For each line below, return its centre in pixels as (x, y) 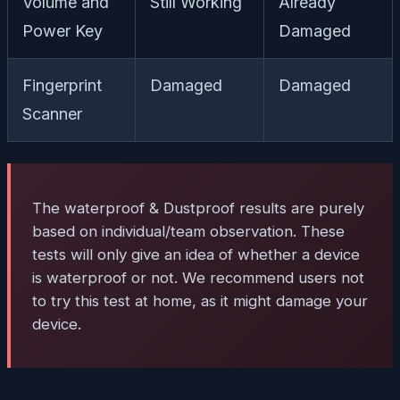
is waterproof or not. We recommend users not (198, 277)
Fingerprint (62, 85)
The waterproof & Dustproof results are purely (198, 208)
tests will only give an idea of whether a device (196, 254)
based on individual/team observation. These (188, 231)
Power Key (62, 30)
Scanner (52, 113)
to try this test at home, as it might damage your (200, 300)
